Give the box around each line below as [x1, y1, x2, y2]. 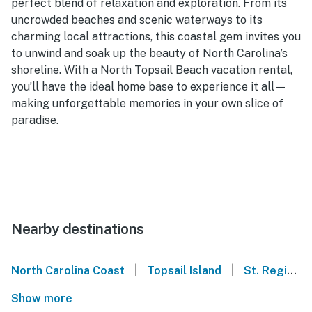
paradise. [11, 113, 58, 127]
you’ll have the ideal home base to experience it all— [11, 79, 287, 93]
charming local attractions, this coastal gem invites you [11, 29, 301, 43]
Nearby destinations [11, 219, 144, 237]
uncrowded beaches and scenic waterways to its [11, 13, 263, 26]
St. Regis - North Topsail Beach [243, 263, 287, 277]
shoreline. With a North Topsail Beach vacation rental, [11, 63, 292, 77]
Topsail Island [146, 263, 221, 277]
